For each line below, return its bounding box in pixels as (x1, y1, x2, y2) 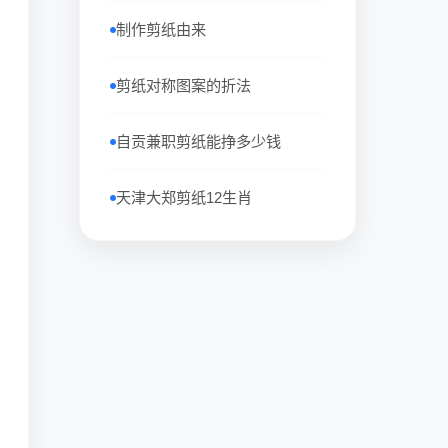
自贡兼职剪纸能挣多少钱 (115, 133, 281, 150)
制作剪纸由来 (115, 21, 206, 38)
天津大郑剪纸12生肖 (115, 189, 252, 206)
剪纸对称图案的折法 (115, 77, 251, 94)
